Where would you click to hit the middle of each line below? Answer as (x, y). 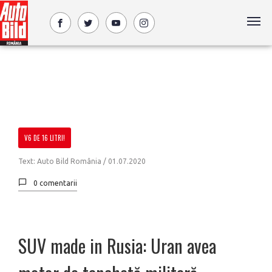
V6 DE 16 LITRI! (45, 138)
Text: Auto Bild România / (63, 161)
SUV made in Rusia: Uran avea (117, 246)
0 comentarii (55, 183)
